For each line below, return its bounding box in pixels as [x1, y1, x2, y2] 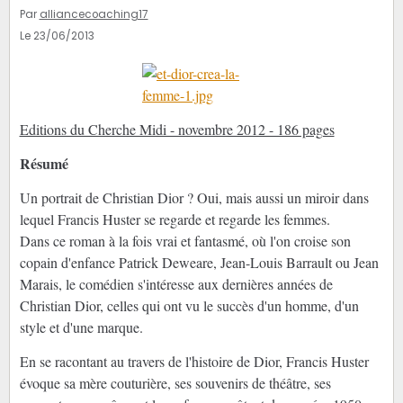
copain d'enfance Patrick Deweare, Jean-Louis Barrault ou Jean [19, 253, 379, 273]
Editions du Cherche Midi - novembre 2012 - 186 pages [19, 120, 335, 139]
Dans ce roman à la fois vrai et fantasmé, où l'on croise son [19, 231, 351, 251]
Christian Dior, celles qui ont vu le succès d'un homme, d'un [19, 296, 359, 316]
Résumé [19, 153, 68, 175]
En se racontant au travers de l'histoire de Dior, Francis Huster [19, 352, 369, 372]
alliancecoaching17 [39, 7, 148, 22]
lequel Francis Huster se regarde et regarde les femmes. [19, 210, 330, 229]
